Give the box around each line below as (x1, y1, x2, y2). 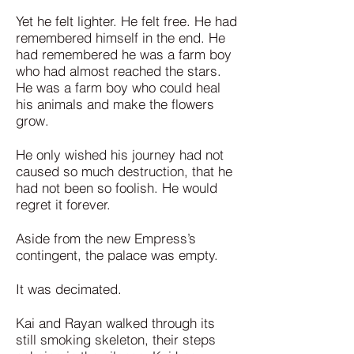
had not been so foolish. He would (16, 179, 217, 196)
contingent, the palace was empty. (16, 247, 218, 263)
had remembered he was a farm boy (16, 46, 232, 62)
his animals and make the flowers (16, 96, 214, 112)
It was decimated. (16, 281, 122, 297)
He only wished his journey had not (16, 146, 224, 163)
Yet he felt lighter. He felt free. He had (16, 13, 237, 29)
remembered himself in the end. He (16, 29, 225, 46)
